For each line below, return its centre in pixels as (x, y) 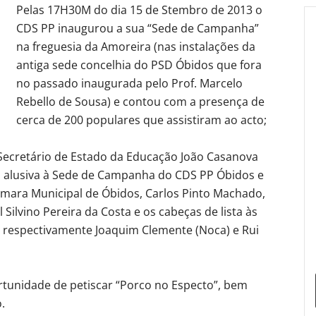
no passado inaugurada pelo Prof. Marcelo (129, 83)
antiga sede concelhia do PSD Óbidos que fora (139, 65)
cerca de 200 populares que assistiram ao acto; (141, 120)
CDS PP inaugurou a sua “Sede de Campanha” (138, 28)
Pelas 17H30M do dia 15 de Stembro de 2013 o (139, 10)
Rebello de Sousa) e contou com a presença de (140, 101)
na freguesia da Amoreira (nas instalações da (136, 46)
